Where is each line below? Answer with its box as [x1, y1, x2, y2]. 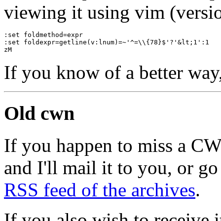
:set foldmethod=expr [4, 31, 83, 39]
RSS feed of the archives [4, 179, 195, 200]
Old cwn [4, 102, 74, 125]
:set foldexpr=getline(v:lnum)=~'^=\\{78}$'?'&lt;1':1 [4, 38, 209, 46]
